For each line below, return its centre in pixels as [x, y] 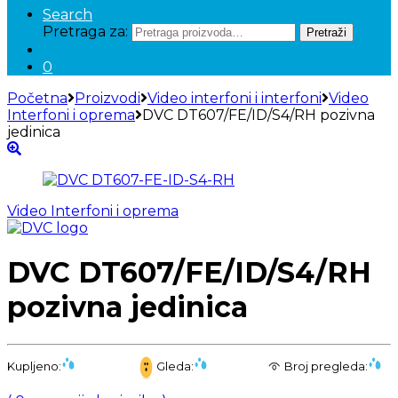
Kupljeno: [34, 366]
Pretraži [326, 32]
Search [68, 14]
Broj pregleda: [326, 366]
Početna [37, 98]
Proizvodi [107, 98]
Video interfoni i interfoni [235, 98]
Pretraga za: [85, 31]
